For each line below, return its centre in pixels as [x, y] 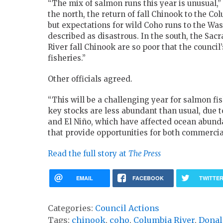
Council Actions [127, 208]
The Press [145, 154]
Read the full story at [88, 154]
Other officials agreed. [90, 79]
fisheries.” [67, 58]
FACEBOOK [148, 178]
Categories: [71, 208]
